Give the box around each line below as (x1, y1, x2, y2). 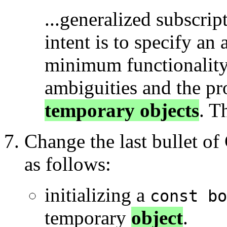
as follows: (24, 153, 111, 175)
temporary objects (45, 99, 199, 122)
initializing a (45, 184, 150, 206)
